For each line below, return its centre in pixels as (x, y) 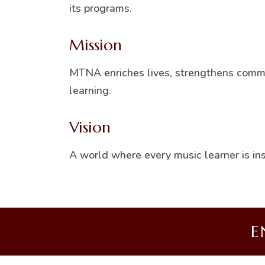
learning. (90, 91)
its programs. (101, 8)
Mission (96, 45)
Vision (90, 127)
